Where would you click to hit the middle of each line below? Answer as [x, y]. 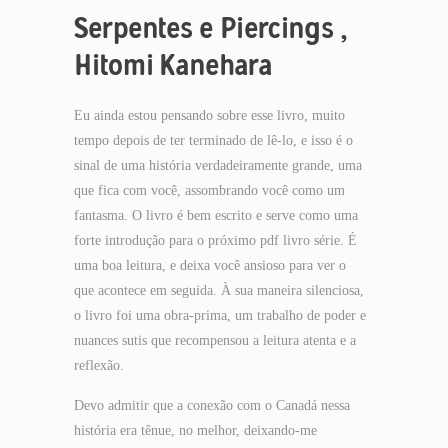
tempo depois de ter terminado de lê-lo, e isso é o [213, 140]
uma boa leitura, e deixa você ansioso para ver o [210, 265]
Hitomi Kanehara [173, 64]
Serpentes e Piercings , [211, 27]
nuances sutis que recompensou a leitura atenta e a [215, 340]
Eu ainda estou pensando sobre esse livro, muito [209, 115]
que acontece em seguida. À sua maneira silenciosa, [219, 290]
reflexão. [99, 365]
